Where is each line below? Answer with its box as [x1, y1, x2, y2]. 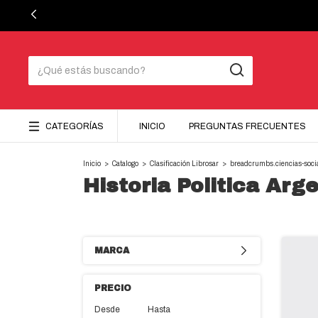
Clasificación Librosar [150, 160, 219, 168]
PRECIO [94, 283, 131, 294]
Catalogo [112, 160, 138, 168]
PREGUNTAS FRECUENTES [189, 121, 306, 131]
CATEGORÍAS [45, 121, 104, 131]
